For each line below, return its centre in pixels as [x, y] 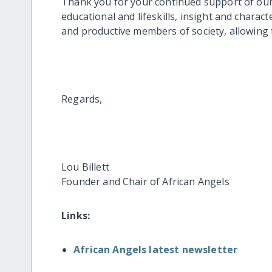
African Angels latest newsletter [156, 249]
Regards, [82, 99]
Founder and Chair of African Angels [145, 181]
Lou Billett [85, 167]
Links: [76, 215]
